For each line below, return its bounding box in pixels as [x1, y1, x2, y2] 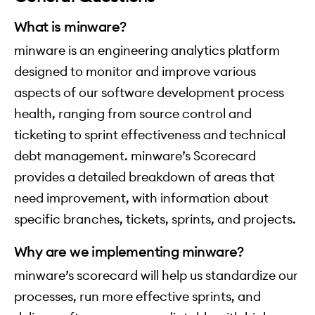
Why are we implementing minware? [14, 243, 244, 261]
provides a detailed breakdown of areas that [14, 169, 275, 186]
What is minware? [14, 18, 127, 36]
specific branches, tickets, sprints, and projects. [14, 211, 296, 228]
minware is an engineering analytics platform [14, 42, 280, 59]
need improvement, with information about [14, 190, 269, 207]
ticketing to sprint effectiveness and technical [14, 127, 285, 143]
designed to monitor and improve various [14, 63, 256, 80]
